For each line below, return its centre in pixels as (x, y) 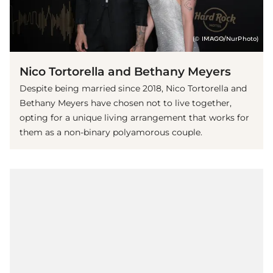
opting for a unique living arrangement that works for (134, 117)
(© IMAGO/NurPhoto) (225, 38)
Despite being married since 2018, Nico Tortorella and (133, 88)
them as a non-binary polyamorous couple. (111, 132)
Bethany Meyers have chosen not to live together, (126, 103)
